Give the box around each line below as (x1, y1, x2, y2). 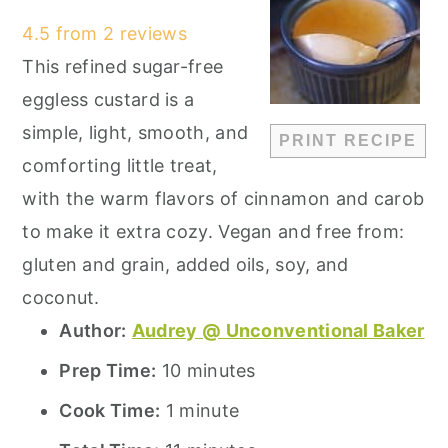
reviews (114, 23, 187, 45)
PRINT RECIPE (278, 132, 417, 150)
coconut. (22, 287, 100, 309)
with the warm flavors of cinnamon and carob (22, 188, 425, 210)
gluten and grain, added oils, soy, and (22, 254, 349, 276)
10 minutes (161, 360, 256, 382)
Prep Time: (59, 360, 157, 382)
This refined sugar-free (22, 56, 224, 78)
